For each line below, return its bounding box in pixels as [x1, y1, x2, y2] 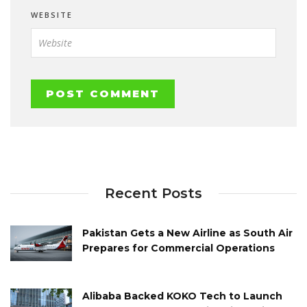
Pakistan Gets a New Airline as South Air [82, 227, 293, 240]
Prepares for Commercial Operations [82, 242, 275, 255]
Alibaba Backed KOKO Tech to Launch [82, 289, 282, 302]
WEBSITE [31, 10, 73, 21]
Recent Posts [105, 185, 202, 202]
